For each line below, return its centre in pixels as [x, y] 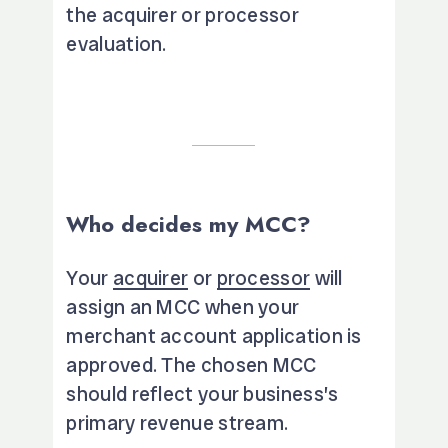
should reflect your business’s [202, 393]
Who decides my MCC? [189, 223]
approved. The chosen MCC [191, 364]
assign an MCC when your [183, 306]
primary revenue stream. [177, 422]
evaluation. [116, 43]
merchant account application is [214, 335]
